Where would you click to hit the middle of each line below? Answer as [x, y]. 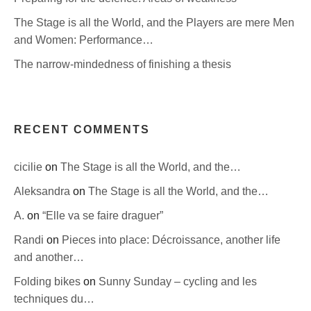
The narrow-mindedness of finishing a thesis [123, 64]
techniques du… [54, 299]
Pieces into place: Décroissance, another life [171, 239]
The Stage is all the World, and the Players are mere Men [154, 22]
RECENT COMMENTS [82, 129]
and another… [49, 257]
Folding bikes [49, 281]
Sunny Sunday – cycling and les [178, 281]
